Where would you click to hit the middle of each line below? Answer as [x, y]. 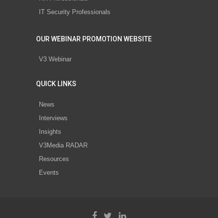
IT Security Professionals [75, 12]
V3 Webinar [55, 59]
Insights [50, 131]
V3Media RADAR [63, 145]
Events [49, 172]
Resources [54, 159]
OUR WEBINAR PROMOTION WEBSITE [94, 39]
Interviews [53, 118]
